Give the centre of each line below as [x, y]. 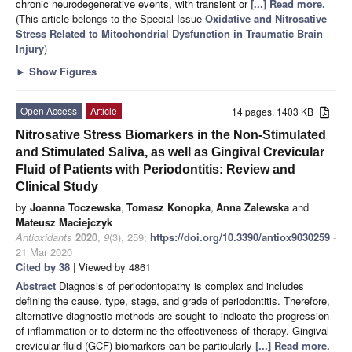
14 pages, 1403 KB [276, 111]
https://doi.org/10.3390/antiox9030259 [240, 236]
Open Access [49, 110]
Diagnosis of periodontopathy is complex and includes [181, 285]
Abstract [37, 285]
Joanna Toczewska [75, 207]
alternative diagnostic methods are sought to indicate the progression [172, 315]
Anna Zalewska [253, 207]
